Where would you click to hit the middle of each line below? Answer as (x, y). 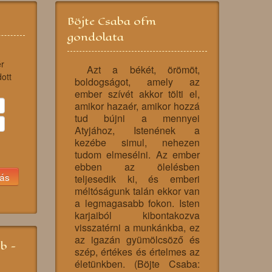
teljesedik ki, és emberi (137, 179)
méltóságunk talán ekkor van (137, 191)
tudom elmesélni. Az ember (137, 155)
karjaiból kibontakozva (137, 216)
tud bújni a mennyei (137, 118)
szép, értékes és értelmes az (137, 252)
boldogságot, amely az (137, 82)
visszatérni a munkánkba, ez (137, 228)
